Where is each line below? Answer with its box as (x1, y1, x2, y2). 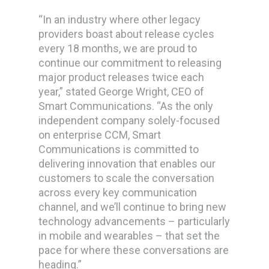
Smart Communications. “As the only (38, 100, 214, 112)
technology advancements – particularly (38, 215, 231, 228)
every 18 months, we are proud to (38, 42, 198, 55)
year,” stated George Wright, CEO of (38, 85, 205, 98)
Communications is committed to (38, 143, 199, 156)
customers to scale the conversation (38, 172, 215, 184)
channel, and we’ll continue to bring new (38, 201, 227, 213)
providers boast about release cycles (38, 28, 215, 40)
